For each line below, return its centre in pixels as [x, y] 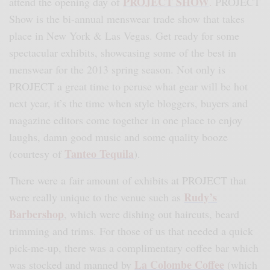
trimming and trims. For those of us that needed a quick [131, 231]
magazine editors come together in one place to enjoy [126, 120]
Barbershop [36, 214]
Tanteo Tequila [99, 154]
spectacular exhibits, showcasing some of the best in [123, 53]
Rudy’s [201, 197]
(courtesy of [37, 154]
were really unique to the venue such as [95, 197]
